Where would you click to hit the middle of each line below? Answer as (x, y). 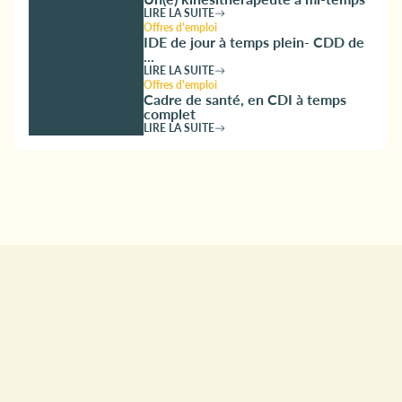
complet (170, 113)
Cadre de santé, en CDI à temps (245, 99)
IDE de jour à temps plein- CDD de (254, 41)
